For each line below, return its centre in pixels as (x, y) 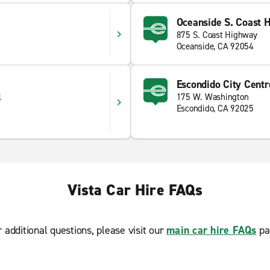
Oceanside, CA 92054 (215, 46)
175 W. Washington (212, 97)
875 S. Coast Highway (217, 35)
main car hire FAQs (212, 230)
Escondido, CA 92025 (215, 108)
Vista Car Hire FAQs (135, 190)
